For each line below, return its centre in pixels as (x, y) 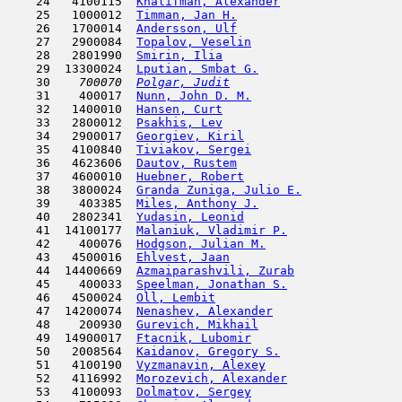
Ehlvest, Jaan (183, 257)
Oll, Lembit (176, 297)
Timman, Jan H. (187, 15)
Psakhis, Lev (179, 122)
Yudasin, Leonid (190, 217)
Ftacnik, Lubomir (194, 338)
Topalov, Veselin (194, 42)
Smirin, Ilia (179, 55)
